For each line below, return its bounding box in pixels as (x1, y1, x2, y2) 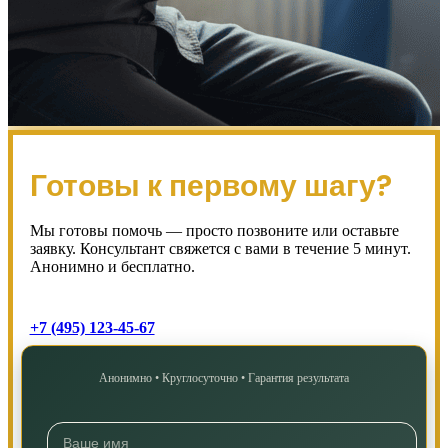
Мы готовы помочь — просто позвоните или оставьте (29, 222, 399, 240)
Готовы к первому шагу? (29, 165, 392, 208)
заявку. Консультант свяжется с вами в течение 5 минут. (29, 240, 411, 258)
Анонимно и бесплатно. (29, 258, 195, 276)
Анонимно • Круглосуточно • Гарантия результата (99, 371, 349, 386)
